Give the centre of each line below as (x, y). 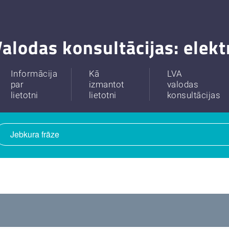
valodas (182, 84)
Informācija (34, 73)
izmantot (106, 84)
